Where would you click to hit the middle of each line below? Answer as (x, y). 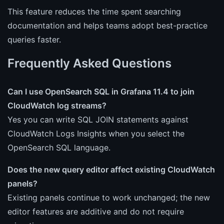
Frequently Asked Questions (89, 63)
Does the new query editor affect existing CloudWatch (111, 169)
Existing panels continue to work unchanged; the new (109, 197)
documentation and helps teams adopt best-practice (107, 25)
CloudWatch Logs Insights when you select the (96, 133)
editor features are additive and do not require (96, 211)
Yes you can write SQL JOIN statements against (98, 119)
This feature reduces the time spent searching (94, 11)
